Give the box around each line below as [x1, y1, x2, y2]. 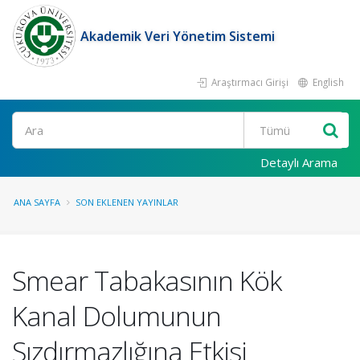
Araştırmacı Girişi [209, 76, 288, 88]
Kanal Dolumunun [12, 297, 221, 334]
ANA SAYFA [14, 196, 60, 208]
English [310, 76, 344, 88]
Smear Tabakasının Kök [12, 262, 281, 299]
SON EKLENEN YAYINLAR [76, 196, 178, 208]
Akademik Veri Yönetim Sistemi [80, 27, 275, 45]
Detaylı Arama [260, 154, 337, 170]
